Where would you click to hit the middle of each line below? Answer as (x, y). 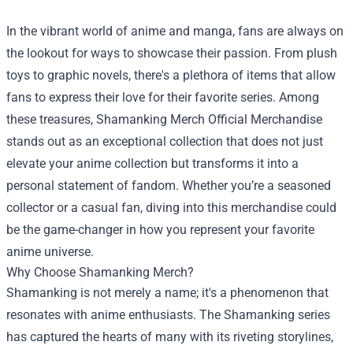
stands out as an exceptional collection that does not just (165, 141)
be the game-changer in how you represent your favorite (160, 229)
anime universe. (50, 251)
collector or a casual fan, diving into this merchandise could (171, 207)
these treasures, (51, 119)
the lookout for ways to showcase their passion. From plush (172, 53)
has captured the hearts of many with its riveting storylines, (170, 336)
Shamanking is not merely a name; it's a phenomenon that (167, 292)
